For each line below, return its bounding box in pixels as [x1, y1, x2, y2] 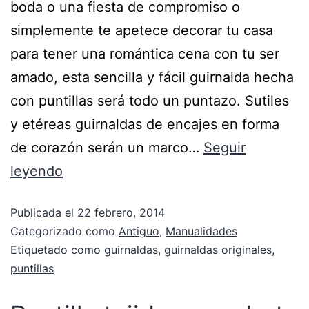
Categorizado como [10, 224, 119, 239]
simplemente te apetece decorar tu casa [10, 22, 273, 39]
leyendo [10, 163, 63, 180]
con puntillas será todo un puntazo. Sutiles [10, 92, 289, 110]
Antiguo [119, 224, 159, 239]
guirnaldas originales [164, 243, 272, 257]
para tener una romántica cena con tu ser [10, 46, 279, 63]
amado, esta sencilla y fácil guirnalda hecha [10, 69, 294, 86]
